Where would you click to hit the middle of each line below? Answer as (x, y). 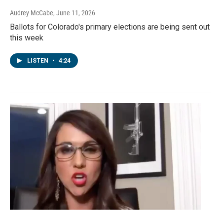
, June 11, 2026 (74, 13)
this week (27, 38)
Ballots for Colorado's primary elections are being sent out (110, 27)
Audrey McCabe (32, 13)
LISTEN (38, 61)
